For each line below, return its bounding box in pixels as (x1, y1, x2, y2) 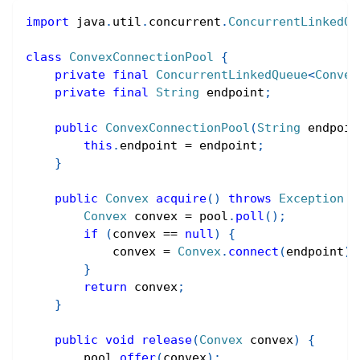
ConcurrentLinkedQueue (156, 67, 308, 82)
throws (228, 191, 272, 206)
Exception (279, 191, 344, 206)
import (26, 14, 69, 29)
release (141, 333, 192, 347)
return (84, 280, 127, 294)
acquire (156, 191, 207, 206)
